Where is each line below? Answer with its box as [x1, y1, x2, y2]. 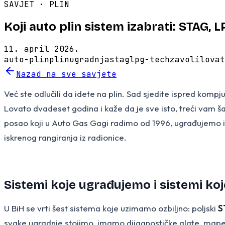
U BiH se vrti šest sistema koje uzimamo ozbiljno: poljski [4, 202, 218, 213]
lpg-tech [130, 54, 170, 65]
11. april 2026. [4, 43, 79, 54]
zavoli [170, 54, 200, 65]
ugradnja [69, 54, 109, 65]
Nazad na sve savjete [16, 68, 117, 79]
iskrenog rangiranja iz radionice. [4, 132, 127, 143]
